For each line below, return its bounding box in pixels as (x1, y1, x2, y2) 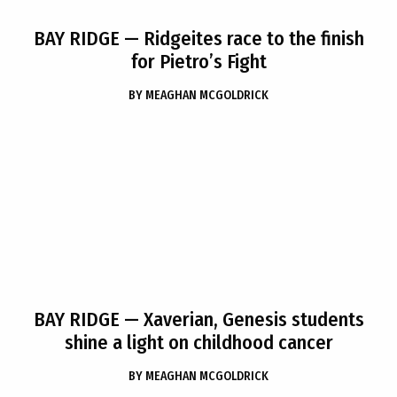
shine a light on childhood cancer (64, 331, 333, 354)
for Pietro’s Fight (130, 50, 267, 74)
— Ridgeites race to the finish (119, 27, 364, 51)
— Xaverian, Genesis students (119, 307, 364, 331)
